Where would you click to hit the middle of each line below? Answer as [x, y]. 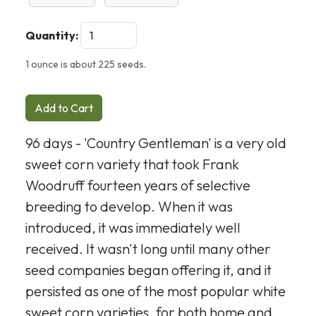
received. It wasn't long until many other [148, 249]
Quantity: [52, 35]
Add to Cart [64, 108]
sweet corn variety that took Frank [132, 164]
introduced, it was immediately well [133, 227]
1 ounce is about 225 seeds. [86, 64]
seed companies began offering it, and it [148, 270]
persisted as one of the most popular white [156, 291]
